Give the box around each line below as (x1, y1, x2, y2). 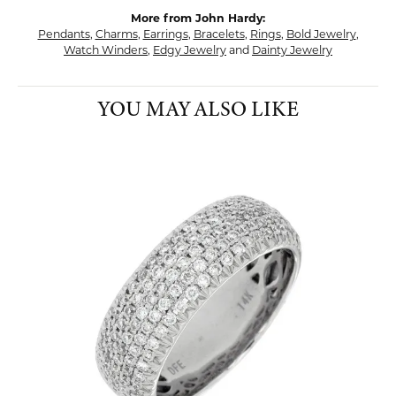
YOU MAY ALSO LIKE (97, 95, 299, 125)
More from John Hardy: (131, 11, 265, 26)
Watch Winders (64, 43, 148, 57)
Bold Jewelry (286, 27, 356, 42)
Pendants (37, 27, 90, 42)
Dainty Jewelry (252, 43, 332, 57)
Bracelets (193, 27, 245, 42)
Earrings (142, 27, 188, 42)
